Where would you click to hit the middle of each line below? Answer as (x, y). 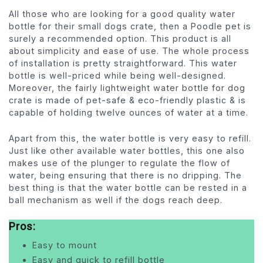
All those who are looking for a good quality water (122, 14)
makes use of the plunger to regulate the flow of (119, 163)
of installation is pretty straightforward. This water (123, 63)
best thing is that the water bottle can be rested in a (128, 188)
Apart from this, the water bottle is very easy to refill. (130, 139)
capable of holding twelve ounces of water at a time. (129, 113)
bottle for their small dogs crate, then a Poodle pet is (130, 26)
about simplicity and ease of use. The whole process (129, 51)
